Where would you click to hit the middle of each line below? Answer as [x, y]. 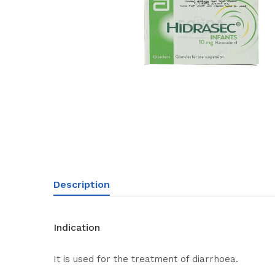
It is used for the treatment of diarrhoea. [146, 259]
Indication [77, 228]
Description [82, 185]
